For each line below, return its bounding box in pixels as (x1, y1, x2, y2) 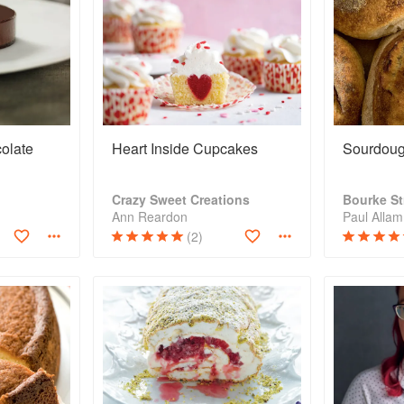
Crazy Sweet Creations (111, 190, 250, 208)
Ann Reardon (111, 207, 188, 225)
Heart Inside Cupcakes (111, 138, 258, 159)
